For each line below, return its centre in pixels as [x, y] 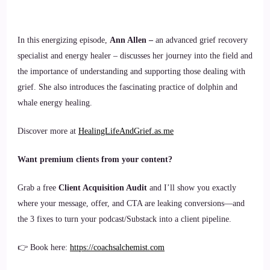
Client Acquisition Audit [103, 188]
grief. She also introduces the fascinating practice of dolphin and [127, 87]
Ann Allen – [131, 40]
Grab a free [38, 188]
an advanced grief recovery [200, 40]
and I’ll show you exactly [192, 188]
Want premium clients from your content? [95, 159]
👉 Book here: [44, 247]
